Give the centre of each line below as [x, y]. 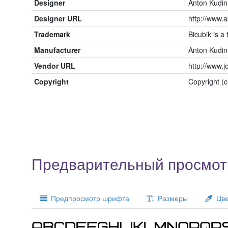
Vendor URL [55, 66]
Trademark [52, 34]
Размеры [171, 198]
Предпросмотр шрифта [88, 198]
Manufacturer [57, 50]
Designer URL [58, 18]
